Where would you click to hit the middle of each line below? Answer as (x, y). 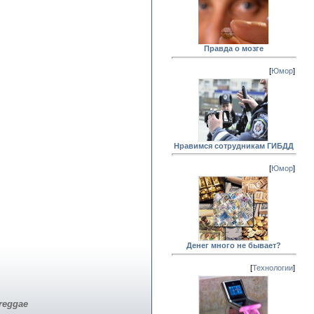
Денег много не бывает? (233, 246)
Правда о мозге (233, 49)
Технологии (273, 267)
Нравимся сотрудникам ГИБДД (233, 145)
